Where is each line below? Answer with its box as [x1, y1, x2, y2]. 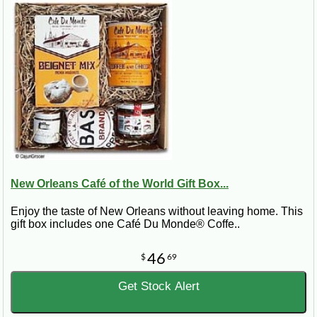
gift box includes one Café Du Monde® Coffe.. [11, 218, 240, 231]
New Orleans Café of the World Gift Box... [11, 178, 229, 190]
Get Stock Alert [117, 279, 200, 294]
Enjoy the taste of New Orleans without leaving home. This [11, 205, 303, 218]
